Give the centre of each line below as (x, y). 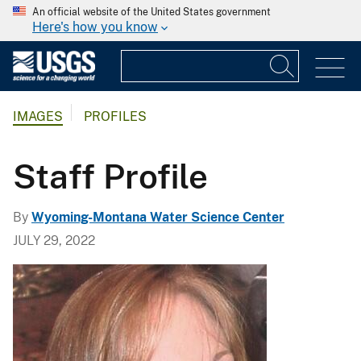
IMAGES (38, 117)
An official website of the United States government (151, 12)
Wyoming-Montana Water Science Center (158, 217)
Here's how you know (95, 27)
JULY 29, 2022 (54, 240)
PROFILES (115, 117)
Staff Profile (110, 176)
